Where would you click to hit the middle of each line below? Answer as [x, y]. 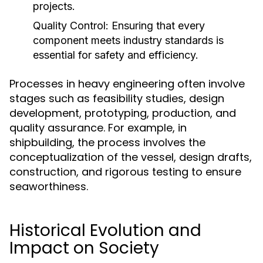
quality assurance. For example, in [98, 128]
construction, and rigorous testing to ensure [125, 172]
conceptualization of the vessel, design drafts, [131, 157]
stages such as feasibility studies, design [117, 98]
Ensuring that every [157, 26]
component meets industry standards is [128, 40]
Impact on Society [84, 248]
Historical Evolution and [105, 230]
